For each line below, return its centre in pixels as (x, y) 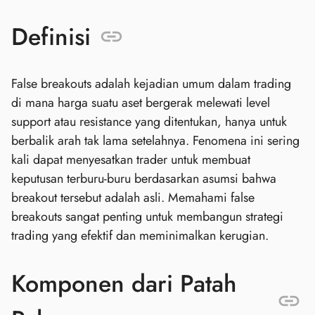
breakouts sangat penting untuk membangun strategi (147, 217)
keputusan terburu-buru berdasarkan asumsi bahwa (144, 179)
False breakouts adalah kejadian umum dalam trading (151, 84)
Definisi (51, 37)
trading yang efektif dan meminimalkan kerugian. (140, 236)
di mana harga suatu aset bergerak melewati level (141, 103)
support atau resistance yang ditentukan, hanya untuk (149, 122)
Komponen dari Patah (124, 283)
